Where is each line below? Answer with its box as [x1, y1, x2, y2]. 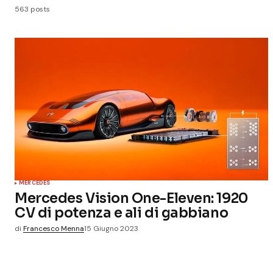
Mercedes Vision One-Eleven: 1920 [15, 190, 248, 207]
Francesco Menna [23, 224, 84, 233]
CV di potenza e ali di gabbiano [15, 204, 229, 221]
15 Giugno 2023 [84, 224, 138, 233]
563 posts [15, 4, 50, 14]
